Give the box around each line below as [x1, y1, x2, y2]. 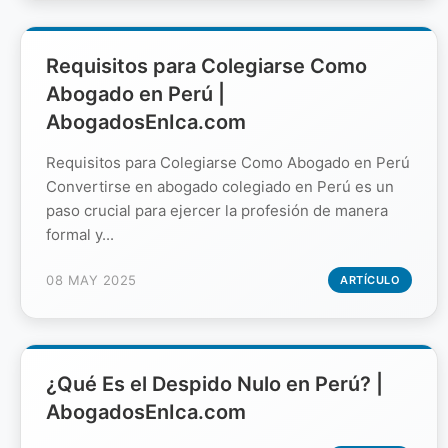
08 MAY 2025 [46, 271, 137, 288]
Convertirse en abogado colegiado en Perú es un [46, 176, 394, 196]
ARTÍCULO [340, 272, 400, 287]
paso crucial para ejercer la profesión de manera [46, 200, 388, 220]
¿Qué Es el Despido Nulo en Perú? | [46, 371, 383, 396]
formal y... [46, 224, 114, 244]
